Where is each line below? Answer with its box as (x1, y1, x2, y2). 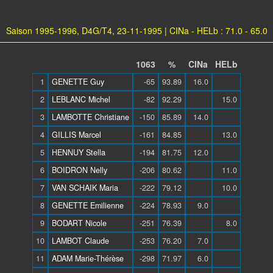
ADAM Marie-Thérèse (52, 253, 124, 264)
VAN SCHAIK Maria (52, 182, 118, 193)
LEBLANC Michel (52, 94, 110, 105)
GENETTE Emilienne (52, 200, 124, 211)
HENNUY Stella (52, 147, 105, 158)
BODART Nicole (52, 218, 107, 229)
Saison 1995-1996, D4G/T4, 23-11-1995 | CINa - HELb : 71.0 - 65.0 (5, 24, 268, 37)
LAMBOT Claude (52, 235, 109, 246)
